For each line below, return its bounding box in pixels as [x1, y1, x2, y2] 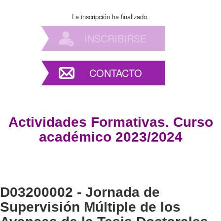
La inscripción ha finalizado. [72, 11, 149, 21]
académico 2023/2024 [38, 129, 183, 145]
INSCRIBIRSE [84, 31, 147, 45]
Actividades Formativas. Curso [8, 114, 213, 130]
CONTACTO [89, 65, 142, 80]
